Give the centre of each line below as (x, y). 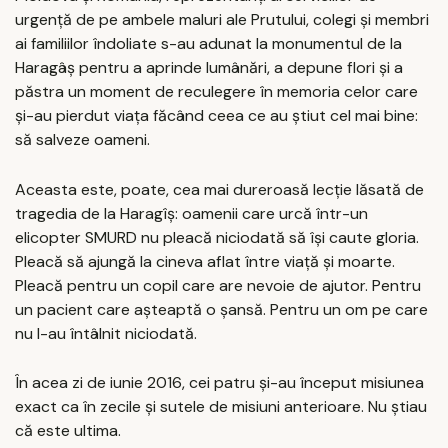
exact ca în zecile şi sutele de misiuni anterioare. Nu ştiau (221, 407)
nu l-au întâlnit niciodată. (106, 333)
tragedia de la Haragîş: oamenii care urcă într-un (191, 213)
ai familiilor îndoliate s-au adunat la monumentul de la (208, 44)
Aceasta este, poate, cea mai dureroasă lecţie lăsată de (219, 189)
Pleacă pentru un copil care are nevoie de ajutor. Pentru (218, 285)
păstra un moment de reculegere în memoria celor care (216, 92)
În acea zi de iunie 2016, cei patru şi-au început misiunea (219, 383)
